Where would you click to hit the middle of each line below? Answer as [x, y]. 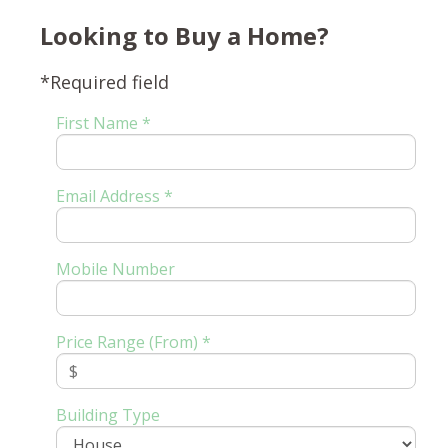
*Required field [105, 81]
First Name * [103, 122]
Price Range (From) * [133, 341]
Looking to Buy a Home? [185, 35]
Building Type [107, 414]
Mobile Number [115, 268]
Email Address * [114, 195]
